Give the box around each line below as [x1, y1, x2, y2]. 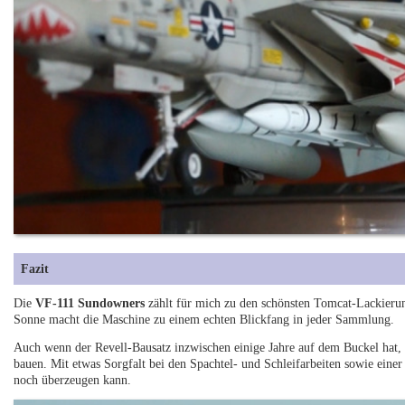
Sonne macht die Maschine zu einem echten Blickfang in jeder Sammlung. [14, 313, 395, 327]
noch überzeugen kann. [14, 372, 132, 387]
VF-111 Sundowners [35, 297, 146, 311]
